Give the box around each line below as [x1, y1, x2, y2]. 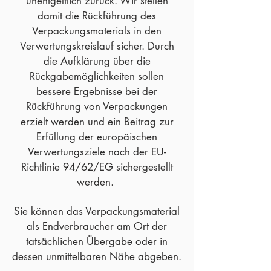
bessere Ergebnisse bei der [36, 85, 157, 99]
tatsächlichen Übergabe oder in [26, 235, 168, 249]
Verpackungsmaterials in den [32, 24, 162, 38]
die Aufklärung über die [43, 54, 151, 68]
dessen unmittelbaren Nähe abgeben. [12, 250, 181, 264]
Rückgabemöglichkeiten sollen [30, 70, 164, 83]
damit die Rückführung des [38, 9, 156, 23]
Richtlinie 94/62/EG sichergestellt [21, 160, 173, 174]
